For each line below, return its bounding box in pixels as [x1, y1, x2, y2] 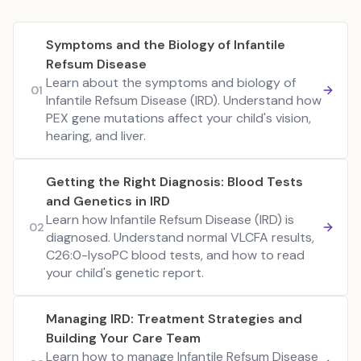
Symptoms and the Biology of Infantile [46, 36, 285, 53]
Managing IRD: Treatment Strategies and [46, 310, 302, 327]
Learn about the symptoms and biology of [46, 74, 296, 91]
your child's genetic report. [46, 264, 204, 281]
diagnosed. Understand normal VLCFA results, [46, 229, 314, 246]
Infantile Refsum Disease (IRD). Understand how [46, 92, 322, 109]
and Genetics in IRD [46, 193, 170, 210]
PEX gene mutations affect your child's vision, [46, 110, 311, 127]
